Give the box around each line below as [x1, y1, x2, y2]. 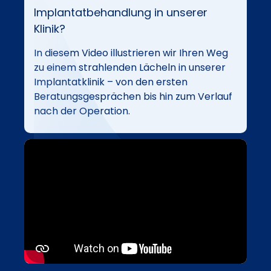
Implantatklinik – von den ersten [34, 74, 188, 89]
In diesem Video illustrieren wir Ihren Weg [34, 45, 228, 60]
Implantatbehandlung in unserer [34, 4, 207, 20]
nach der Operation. [34, 103, 130, 118]
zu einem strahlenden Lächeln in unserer [34, 60, 226, 74]
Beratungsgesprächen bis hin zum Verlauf [34, 89, 232, 103]
